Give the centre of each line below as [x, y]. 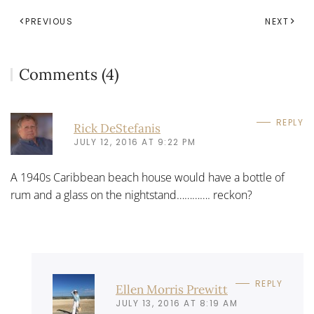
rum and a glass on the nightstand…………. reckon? [131, 195]
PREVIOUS [49, 21]
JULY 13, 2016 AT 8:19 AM [177, 303]
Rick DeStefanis [117, 128]
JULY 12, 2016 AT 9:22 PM [135, 142]
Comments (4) [69, 74]
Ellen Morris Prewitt [172, 289]
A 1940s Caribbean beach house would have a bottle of [148, 177]
